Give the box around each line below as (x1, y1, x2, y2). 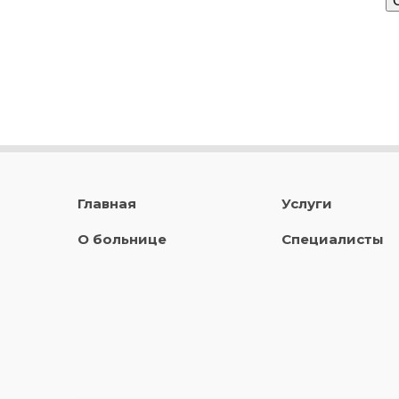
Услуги (281, 194, 332, 212)
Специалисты (281, 230, 384, 248)
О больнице (77, 230, 167, 248)
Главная (77, 194, 136, 212)
